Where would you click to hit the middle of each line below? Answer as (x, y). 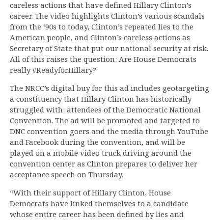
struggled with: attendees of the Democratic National (105, 110)
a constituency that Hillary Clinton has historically (101, 99)
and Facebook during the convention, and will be (97, 142)
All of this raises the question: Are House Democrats (103, 59)
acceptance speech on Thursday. (67, 175)
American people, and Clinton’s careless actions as (100, 38)
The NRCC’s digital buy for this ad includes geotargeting (110, 88)
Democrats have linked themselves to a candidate (99, 204)
